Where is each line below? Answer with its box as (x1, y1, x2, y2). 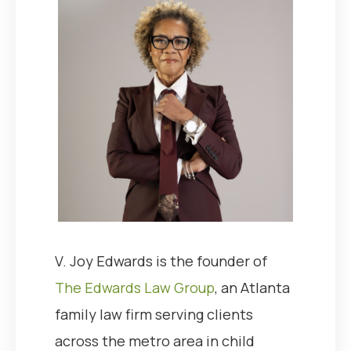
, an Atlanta (215, 277, 290, 297)
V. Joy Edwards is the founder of (55, 251, 267, 270)
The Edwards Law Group (55, 277, 215, 297)
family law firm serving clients (55, 304, 253, 324)
